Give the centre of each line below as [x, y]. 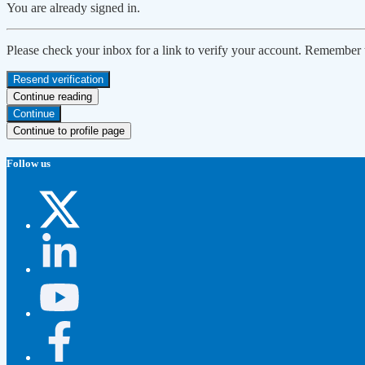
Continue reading [53, 97]
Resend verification [58, 80]
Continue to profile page [69, 131]
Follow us [29, 164]
